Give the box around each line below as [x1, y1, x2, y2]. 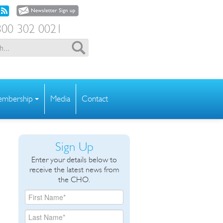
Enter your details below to [31, 154, 117, 164]
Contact [82, 93, 108, 104]
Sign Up [55, 139, 94, 154]
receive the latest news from [29, 164, 119, 174]
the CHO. [58, 174, 91, 184]
